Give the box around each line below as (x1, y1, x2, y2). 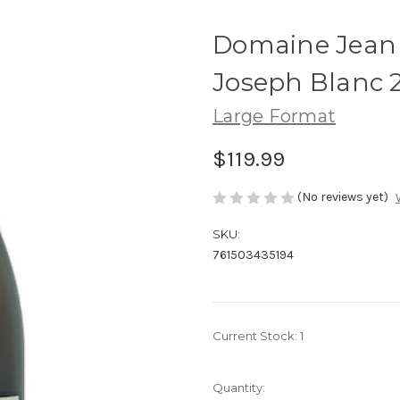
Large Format (212, 104, 336, 127)
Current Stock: (212, 329, 300, 344)
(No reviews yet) (297, 188, 388, 204)
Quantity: (212, 380, 265, 396)
